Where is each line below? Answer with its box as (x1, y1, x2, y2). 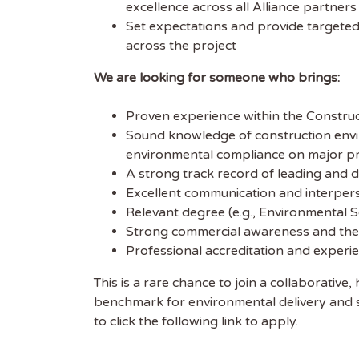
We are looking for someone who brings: (94, 70, 340, 86)
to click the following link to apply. (94, 313, 298, 329)
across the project (126, 38, 236, 54)
